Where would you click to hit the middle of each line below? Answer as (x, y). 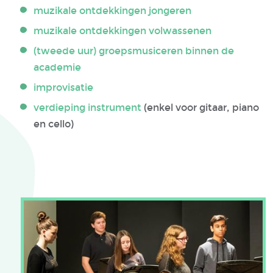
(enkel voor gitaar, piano (201, 108)
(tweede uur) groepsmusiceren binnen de (134, 51)
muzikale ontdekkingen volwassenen (124, 31)
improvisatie (63, 87)
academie (57, 67)
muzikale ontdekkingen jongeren (112, 11)
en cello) (55, 124)
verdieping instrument (89, 108)
